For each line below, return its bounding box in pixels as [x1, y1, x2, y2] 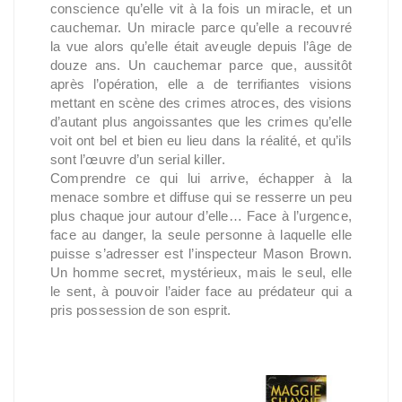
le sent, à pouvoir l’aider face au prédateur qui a [50, 284, 352, 299]
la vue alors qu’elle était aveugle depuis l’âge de [50, 39, 352, 54]
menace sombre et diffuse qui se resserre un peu [50, 189, 352, 205]
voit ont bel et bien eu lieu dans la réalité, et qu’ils [50, 133, 352, 148]
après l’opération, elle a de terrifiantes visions [50, 76, 352, 92]
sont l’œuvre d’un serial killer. [50, 152, 225, 167]
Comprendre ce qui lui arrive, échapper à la [50, 170, 352, 186]
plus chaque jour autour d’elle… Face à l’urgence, [50, 208, 352, 223]
